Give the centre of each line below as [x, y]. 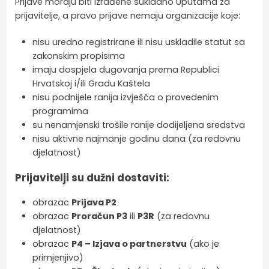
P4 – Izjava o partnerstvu [129, 244]
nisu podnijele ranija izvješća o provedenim [125, 98]
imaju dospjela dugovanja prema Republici [125, 70]
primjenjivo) [58, 258]
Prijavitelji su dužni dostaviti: [92, 178]
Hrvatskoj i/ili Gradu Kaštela [91, 84]
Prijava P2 [94, 203]
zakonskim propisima [78, 56]
